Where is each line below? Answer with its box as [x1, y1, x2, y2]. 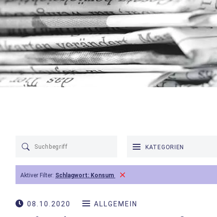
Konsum [91, 172, 114, 179]
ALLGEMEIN [94, 200, 138, 208]
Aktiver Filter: [20, 172, 55, 179]
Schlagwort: [55, 172, 91, 179]
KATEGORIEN [145, 143, 185, 151]
